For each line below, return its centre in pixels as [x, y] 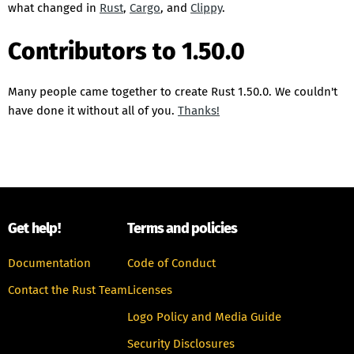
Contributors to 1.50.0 [126, 51]
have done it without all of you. [93, 111]
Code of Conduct [171, 263]
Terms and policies [183, 228]
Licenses [150, 290]
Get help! [34, 228]
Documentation [49, 263]
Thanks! [199, 111]
